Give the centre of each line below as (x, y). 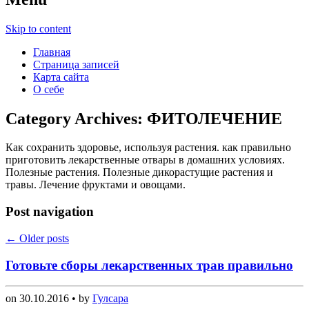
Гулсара (110, 299)
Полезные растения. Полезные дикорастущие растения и (139, 172)
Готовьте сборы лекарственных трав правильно (149, 265)
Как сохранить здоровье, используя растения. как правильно (148, 148)
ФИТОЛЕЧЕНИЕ (215, 118)
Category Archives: (76, 118)
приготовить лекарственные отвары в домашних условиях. (145, 160)
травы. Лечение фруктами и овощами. (96, 185)
